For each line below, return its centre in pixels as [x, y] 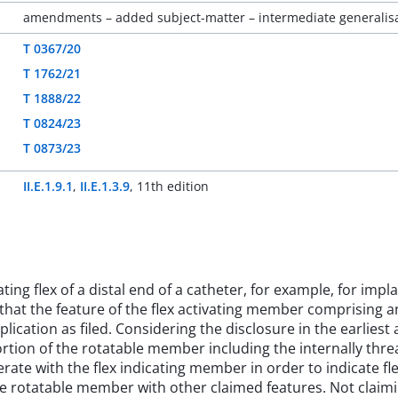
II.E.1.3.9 [105, 186]
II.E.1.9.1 [48, 186]
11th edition [173, 186]
